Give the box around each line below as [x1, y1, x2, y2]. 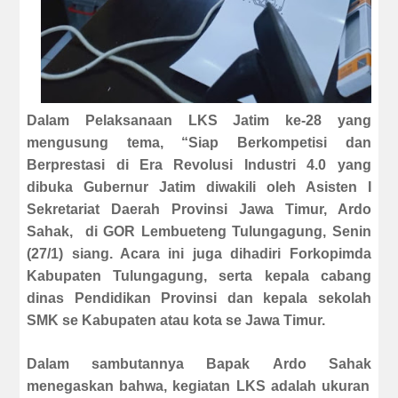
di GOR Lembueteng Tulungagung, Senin [84, 224, 371, 240]
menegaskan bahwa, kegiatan [27, 378, 236, 394]
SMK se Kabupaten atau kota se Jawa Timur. [27, 313, 326, 329]
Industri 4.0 [243, 157, 327, 173]
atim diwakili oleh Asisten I [167, 179, 371, 195]
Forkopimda [289, 246, 371, 262]
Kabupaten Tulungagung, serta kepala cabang [27, 268, 371, 284]
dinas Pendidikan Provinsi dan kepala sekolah [27, 291, 371, 306]
